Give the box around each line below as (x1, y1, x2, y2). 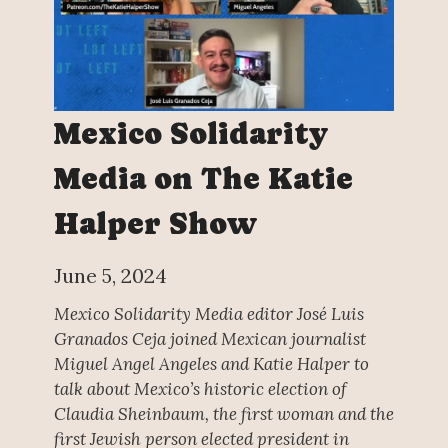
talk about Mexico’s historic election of (53, 377, 347, 400)
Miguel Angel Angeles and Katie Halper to (53, 352, 369, 375)
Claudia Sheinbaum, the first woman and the (53, 402, 394, 425)
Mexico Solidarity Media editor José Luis (53, 302, 364, 325)
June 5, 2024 (53, 262, 167, 288)
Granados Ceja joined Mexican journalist (53, 327, 366, 350)
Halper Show (53, 205, 257, 241)
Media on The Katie (53, 160, 353, 196)
